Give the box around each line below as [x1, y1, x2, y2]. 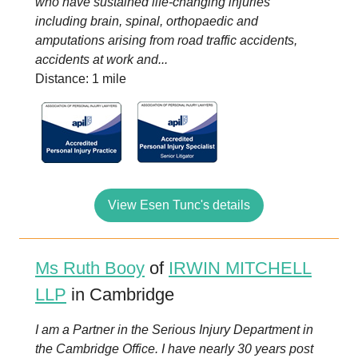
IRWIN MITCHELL [169, 258, 312, 278]
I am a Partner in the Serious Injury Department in [35, 323, 313, 336]
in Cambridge [66, 284, 174, 304]
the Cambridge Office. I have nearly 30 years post [35, 342, 313, 356]
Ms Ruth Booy [35, 258, 145, 278]
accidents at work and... [35, 53, 168, 66]
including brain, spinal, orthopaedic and [35, 14, 258, 28]
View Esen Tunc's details [108, 198, 250, 212]
